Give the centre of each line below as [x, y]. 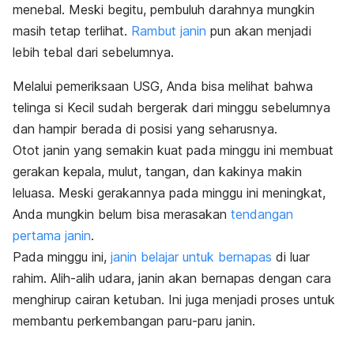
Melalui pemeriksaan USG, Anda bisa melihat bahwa [163, 86]
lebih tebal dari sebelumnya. [93, 52]
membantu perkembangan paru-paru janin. [134, 320]
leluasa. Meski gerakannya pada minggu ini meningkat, [169, 192]
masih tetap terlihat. [72, 30]
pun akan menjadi [259, 30]
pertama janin [52, 235]
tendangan [262, 214]
